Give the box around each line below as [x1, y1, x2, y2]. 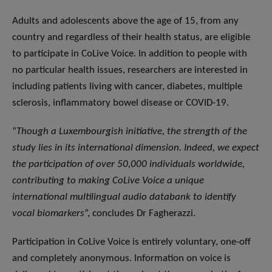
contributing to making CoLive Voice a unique [12, 175, 204, 186]
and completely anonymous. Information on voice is [12, 253, 231, 264]
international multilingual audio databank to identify [12, 192, 236, 203]
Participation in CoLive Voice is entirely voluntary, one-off [12, 237, 251, 248]
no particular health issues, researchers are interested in [12, 65, 248, 76]
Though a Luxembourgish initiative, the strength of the [16, 126, 247, 137]
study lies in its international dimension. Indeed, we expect [12, 143, 259, 154]
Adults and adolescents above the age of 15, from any [12, 16, 239, 27]
